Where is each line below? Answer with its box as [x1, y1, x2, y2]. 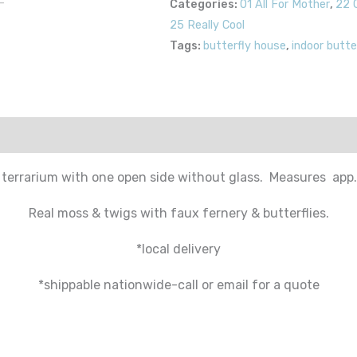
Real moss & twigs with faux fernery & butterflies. [28, 205, 329, 221]
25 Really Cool [170, 18, 245, 33]
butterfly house [203, 39, 287, 53]
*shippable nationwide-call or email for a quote [37, 277, 320, 292]
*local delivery [136, 241, 221, 257]
